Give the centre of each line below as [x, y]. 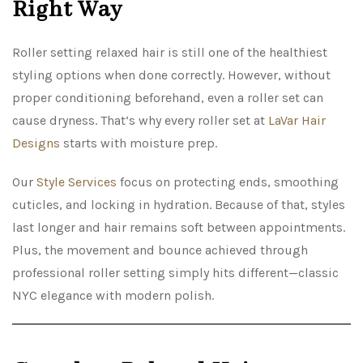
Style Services [77, 182]
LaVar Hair [297, 121]
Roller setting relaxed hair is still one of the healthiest [170, 53]
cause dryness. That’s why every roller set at [140, 121]
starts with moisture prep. [139, 143]
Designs [36, 143]
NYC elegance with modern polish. [113, 296]
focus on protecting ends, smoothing [228, 182]
